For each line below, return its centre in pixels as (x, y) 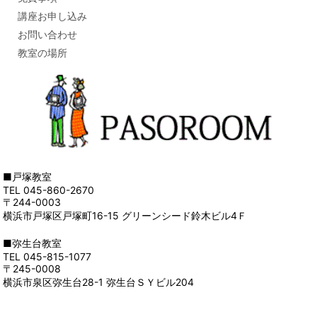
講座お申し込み (52, 16)
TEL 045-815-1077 (47, 256)
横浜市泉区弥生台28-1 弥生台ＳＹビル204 (99, 282)
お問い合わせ (47, 35)
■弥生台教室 (33, 243)
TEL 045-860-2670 (49, 190)
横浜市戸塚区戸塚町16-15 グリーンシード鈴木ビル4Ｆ (125, 215)
